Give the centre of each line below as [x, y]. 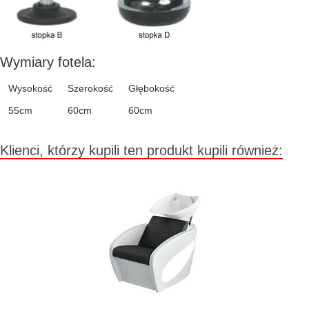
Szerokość [90, 88]
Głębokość [151, 88]
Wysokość [30, 88]
